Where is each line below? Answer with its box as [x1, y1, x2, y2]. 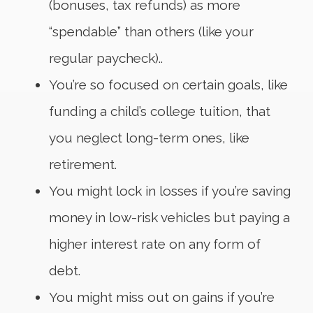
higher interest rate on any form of [49, 236, 261, 252]
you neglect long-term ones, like [49, 130, 249, 146]
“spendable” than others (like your [49, 24, 254, 40]
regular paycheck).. [49, 50, 163, 66]
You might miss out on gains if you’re [49, 289, 275, 305]
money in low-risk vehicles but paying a [49, 210, 290, 226]
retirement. [49, 156, 117, 173]
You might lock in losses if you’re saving [49, 183, 291, 199]
